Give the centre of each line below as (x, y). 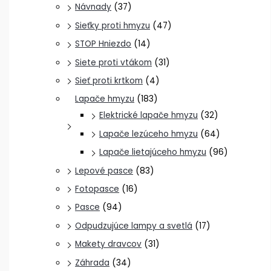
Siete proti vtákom (114, 62)
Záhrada (93, 263)
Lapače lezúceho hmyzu (149, 134)
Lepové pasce (104, 171)
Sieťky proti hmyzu (113, 25)
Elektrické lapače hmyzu (149, 116)
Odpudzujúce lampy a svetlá (134, 226)
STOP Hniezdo (103, 44)
